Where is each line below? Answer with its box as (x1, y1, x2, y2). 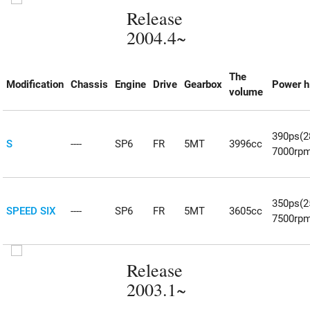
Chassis (71, 78, 109, 91)
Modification (6, 78, 64, 91)
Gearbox (184, 78, 223, 91)
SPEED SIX (6, 205, 57, 218)
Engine (115, 78, 147, 91)
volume (229, 86, 264, 99)
